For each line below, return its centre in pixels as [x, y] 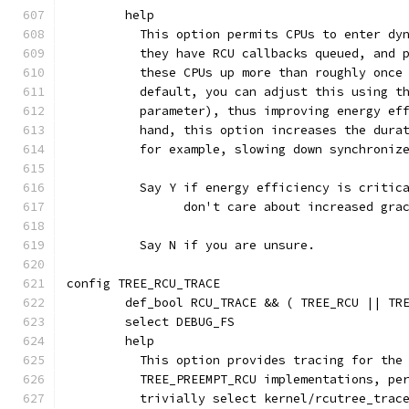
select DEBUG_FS [180, 322]
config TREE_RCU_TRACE [143, 283]
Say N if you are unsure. [220, 245]
